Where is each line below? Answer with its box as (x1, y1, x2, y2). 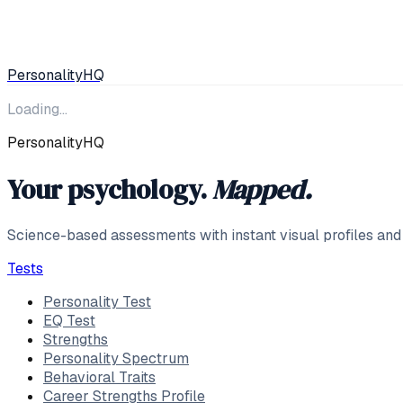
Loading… (7, 100, 67, 120)
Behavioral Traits (43, 368, 156, 388)
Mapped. (212, 170, 312, 208)
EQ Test (43, 311, 95, 331)
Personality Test (43, 292, 151, 312)
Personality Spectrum (43, 349, 189, 369)
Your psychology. (7, 170, 207, 208)
